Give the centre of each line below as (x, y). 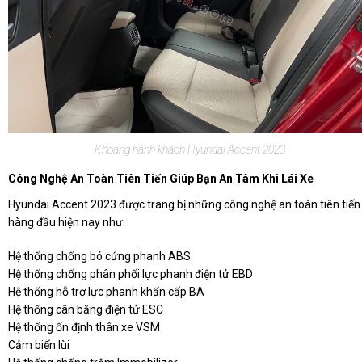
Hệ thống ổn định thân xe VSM (84, 328)
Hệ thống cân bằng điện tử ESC (86, 310)
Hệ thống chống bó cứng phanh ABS (99, 257)
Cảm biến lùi (39, 345)
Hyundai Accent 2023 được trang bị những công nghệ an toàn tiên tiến (184, 205)
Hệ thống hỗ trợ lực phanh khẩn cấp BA (106, 292)
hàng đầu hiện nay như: (67, 223)
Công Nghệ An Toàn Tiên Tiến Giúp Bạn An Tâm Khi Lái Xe (161, 179)
